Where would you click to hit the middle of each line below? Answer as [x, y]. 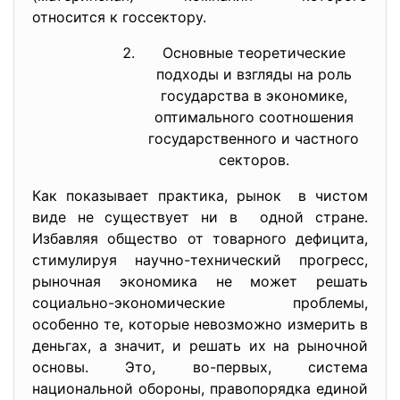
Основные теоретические [254, 52]
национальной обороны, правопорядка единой [200, 388]
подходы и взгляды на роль [254, 74]
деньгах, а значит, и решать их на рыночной [200, 345]
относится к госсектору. [119, 17]
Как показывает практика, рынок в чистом [200, 195]
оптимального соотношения [254, 117]
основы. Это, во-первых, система [200, 367]
